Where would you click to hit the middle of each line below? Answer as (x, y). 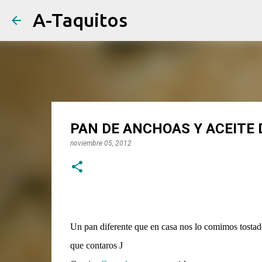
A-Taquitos (80, 20)
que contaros (94, 245)
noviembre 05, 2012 (101, 143)
